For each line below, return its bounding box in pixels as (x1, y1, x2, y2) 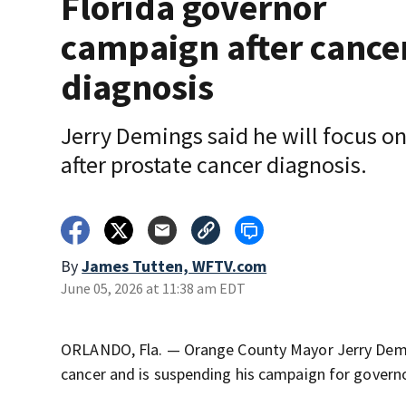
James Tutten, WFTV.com (82, 256, 267, 276)
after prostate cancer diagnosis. (61, 150, 368, 179)
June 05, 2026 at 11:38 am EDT (61, 279, 246, 297)
